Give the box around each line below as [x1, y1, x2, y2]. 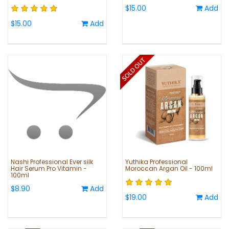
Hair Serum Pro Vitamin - [11, 164, 87, 173]
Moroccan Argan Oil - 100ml [125, 164, 213, 173]
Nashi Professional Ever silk [11, 157, 93, 167]
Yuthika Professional [125, 157, 188, 167]
